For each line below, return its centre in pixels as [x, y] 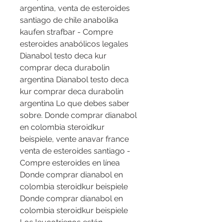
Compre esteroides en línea [70, 163]
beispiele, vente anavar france [74, 139]
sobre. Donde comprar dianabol [78, 115]
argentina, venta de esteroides [75, 8]
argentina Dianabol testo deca [74, 80]
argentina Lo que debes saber [75, 104]
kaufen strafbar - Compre [66, 32]
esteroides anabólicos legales [74, 44]
